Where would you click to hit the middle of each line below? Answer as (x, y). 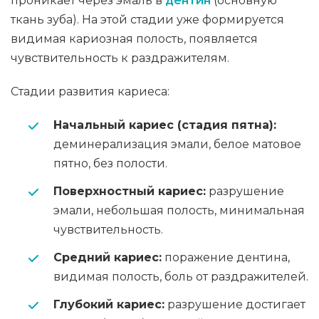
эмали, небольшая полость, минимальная (179, 210)
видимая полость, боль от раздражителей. (181, 277)
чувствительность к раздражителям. (120, 58)
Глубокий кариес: (109, 304)
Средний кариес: (108, 257)
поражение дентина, (226, 257)
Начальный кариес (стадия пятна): (165, 125)
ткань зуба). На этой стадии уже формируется (147, 20)
